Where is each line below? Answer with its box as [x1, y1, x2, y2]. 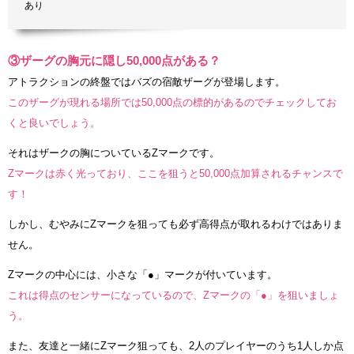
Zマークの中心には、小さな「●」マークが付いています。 [8, 268, 277, 281]
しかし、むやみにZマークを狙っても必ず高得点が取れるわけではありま [8, 217, 343, 230]
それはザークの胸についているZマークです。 [8, 146, 220, 159]
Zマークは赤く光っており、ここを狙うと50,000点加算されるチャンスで [8, 167, 343, 179]
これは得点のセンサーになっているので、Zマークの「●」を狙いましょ [8, 288, 339, 301]
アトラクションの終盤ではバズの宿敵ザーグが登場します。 [8, 75, 285, 88]
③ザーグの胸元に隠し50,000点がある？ [8, 53, 220, 67]
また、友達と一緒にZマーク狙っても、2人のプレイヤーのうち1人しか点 [8, 339, 344, 352]
